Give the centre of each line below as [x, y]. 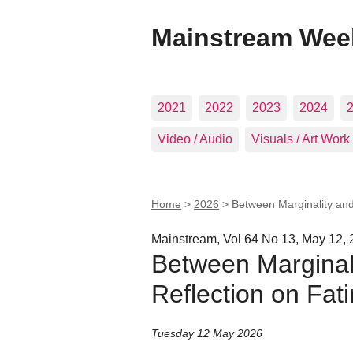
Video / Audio [195, 139]
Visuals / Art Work [301, 139]
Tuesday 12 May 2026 [207, 334]
